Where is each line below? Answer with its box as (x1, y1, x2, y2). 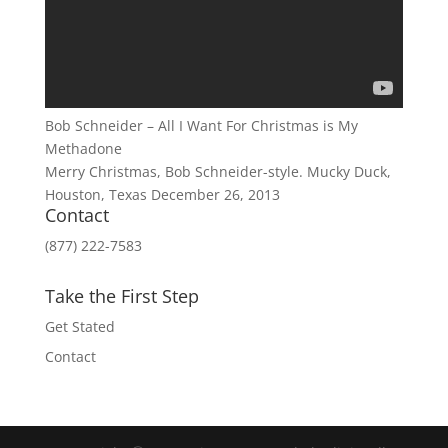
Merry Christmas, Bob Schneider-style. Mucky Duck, (44, 162, 391, 181)
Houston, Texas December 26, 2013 (44, 185, 280, 204)
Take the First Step (44, 284, 199, 308)
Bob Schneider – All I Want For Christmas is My (44, 116, 358, 135)
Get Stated (44, 317, 115, 336)
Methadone (44, 139, 122, 158)
